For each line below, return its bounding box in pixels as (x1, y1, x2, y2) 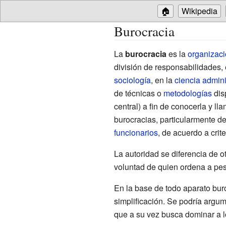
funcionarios (114, 126, 158, 138)
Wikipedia (182, 5, 217, 17)
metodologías (163, 87, 212, 99)
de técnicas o (114, 87, 163, 99)
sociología (114, 74, 151, 86)
